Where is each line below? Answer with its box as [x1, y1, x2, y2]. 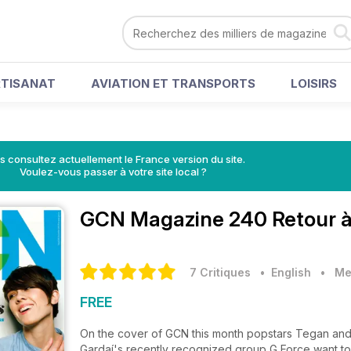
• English [254, 266, 311, 279]
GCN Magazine [80, 207, 229, 231]
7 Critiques [190, 266, 251, 279]
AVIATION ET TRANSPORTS [91, 76, 255, 91]
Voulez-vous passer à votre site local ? [19, 165, 207, 178]
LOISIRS [291, 76, 337, 91]
